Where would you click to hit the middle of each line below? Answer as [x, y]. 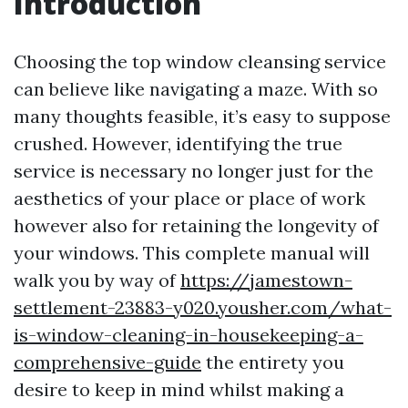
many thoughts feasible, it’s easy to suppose [202, 116]
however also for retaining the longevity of [196, 225]
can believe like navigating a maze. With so [196, 89]
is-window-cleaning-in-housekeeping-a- [189, 335]
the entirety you [273, 362]
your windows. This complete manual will [192, 253]
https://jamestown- [266, 280]
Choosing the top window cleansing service [200, 61]
